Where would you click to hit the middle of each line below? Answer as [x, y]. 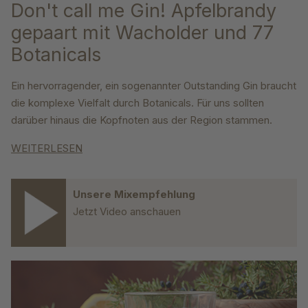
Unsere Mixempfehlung [134, 195]
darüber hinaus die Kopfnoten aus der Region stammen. [142, 120]
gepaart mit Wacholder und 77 [142, 33]
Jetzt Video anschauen [127, 212]
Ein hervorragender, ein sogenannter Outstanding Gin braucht [154, 86]
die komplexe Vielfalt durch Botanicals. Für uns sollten [137, 103]
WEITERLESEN [47, 148]
